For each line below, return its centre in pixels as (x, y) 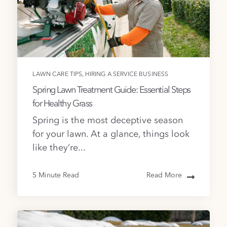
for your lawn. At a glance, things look (111, 134)
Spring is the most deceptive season (108, 120)
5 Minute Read (56, 175)
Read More (164, 175)
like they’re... (59, 148)
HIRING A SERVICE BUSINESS (127, 75)
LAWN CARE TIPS (58, 75)
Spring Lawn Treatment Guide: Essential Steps (112, 90)
